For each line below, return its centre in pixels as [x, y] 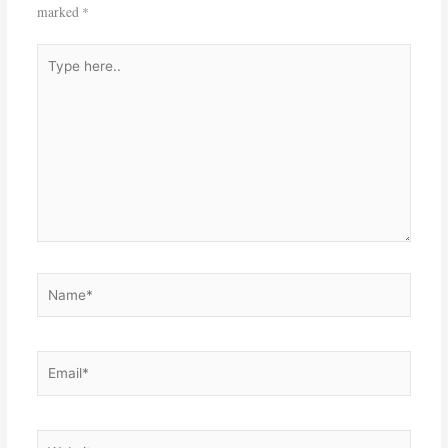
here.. [50, 75]
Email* [55, 361]
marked [59, 12]
